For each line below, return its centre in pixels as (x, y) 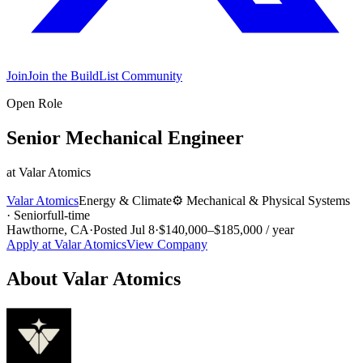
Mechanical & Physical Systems (268, 200)
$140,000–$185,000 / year (226, 229)
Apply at (30, 244)
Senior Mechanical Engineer (125, 137)
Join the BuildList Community (105, 76)
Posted (112, 229)
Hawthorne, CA (48, 229)
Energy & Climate (125, 200)
